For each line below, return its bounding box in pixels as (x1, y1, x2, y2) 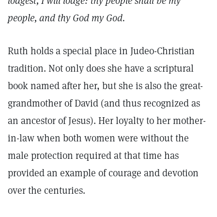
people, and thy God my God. (8, 12, 125, 24)
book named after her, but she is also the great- (8, 79, 203, 92)
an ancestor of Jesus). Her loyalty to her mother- (8, 114, 206, 127)
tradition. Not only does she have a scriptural (8, 62, 194, 75)
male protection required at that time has (8, 149, 179, 162)
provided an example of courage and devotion (8, 167, 199, 179)
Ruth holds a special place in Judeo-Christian (8, 45, 195, 57)
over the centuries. (8, 184, 85, 197)
